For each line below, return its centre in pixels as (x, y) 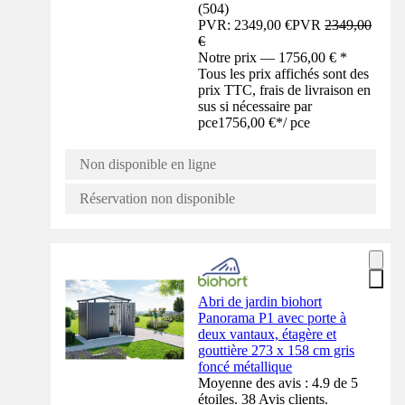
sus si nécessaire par (255, 107)
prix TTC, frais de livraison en (285, 90)
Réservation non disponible (157, 199)
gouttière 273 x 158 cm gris (277, 351)
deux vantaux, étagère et (268, 334)
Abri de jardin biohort (260, 302)
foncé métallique (245, 367)
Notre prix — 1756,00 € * (273, 58)
